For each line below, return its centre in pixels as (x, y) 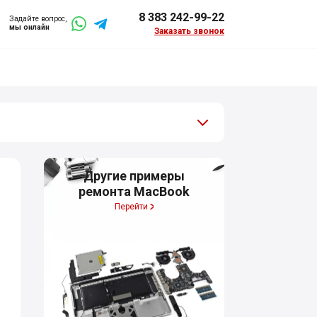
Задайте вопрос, (38, 19)
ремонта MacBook (134, 192)
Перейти (132, 206)
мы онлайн (29, 28)
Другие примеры (134, 176)
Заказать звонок (189, 31)
